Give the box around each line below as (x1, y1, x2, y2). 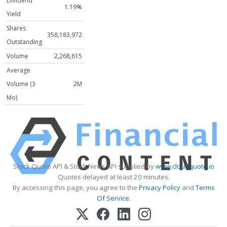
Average (7, 66, 30, 75)
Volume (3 (7, 80, 35, 89)
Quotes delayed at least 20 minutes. (57, 172, 170, 182)
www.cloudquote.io (155, 162, 214, 171)
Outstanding (7, 37, 42, 47)
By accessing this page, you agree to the (12, 183, 139, 193)
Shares (7, 24, 26, 33)
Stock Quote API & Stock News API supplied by (13, 162, 156, 171)
